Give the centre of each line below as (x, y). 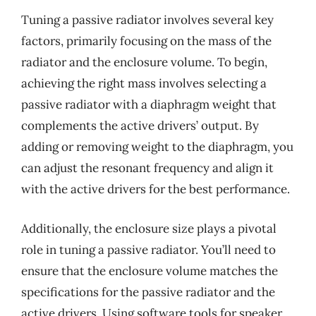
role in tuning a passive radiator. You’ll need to (148, 249)
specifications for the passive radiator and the (148, 292)
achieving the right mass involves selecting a (144, 83)
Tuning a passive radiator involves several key (147, 20)
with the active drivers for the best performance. (156, 189)
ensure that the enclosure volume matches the (150, 271)
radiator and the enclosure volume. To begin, (144, 62)
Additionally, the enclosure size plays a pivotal (149, 228)
